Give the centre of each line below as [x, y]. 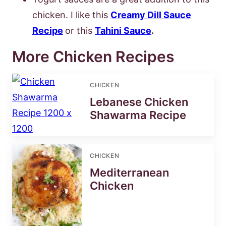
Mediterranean [129, 172]
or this [80, 30]
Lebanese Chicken [139, 102]
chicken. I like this [71, 15]
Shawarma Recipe [138, 115]
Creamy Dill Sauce [151, 15]
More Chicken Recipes [93, 56]
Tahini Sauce [123, 30]
